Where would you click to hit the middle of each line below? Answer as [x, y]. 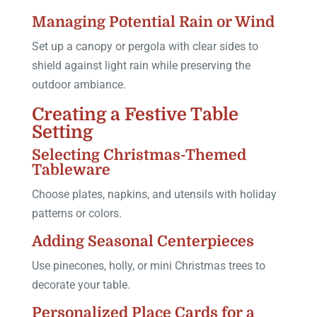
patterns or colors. [76, 213]
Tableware [71, 169]
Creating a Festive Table [135, 114]
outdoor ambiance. [79, 84]
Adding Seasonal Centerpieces [143, 241]
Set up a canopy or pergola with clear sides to [145, 46]
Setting [62, 132]
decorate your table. [81, 284]
